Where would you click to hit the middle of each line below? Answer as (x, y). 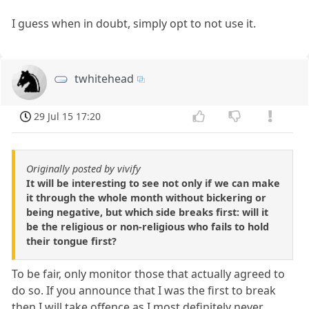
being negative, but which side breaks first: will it (147, 212)
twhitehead (104, 78)
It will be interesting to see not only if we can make (153, 183)
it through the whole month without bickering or (146, 198)
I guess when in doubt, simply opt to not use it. (134, 23)
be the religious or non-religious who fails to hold (148, 227)
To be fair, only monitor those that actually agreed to (149, 274)
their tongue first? (71, 241)
